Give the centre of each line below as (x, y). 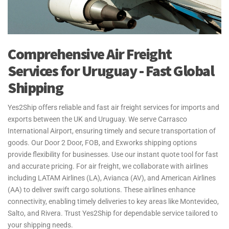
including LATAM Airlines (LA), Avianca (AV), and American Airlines (112, 178)
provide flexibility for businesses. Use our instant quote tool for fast (113, 154)
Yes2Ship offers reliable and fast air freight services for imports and (113, 107)
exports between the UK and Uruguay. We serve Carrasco (97, 119)
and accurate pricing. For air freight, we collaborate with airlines (108, 166)
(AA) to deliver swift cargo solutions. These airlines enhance (101, 189)
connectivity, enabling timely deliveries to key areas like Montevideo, (113, 201)
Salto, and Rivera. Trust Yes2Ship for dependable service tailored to (113, 213)
